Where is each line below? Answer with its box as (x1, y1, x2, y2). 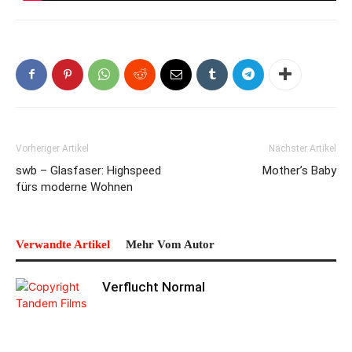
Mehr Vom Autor (126, 237, 214, 251)
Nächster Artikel (269, 142, 336, 154)
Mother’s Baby (262, 163, 336, 178)
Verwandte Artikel (16, 237, 110, 251)
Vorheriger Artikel (16, 142, 89, 154)
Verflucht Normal (102, 278, 205, 295)
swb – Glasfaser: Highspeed (16, 163, 161, 178)
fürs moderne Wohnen (16, 179, 133, 194)
